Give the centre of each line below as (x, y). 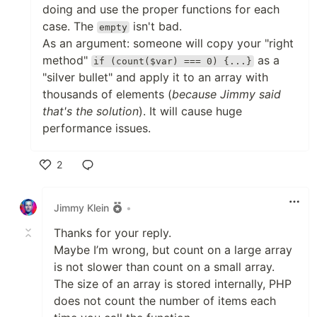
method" (67, 60)
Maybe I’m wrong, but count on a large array (173, 250)
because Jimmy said (226, 94)
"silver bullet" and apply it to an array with (155, 77)
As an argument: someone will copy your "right (168, 43)
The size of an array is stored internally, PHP (173, 284)
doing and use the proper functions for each (161, 9)
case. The (70, 26)
